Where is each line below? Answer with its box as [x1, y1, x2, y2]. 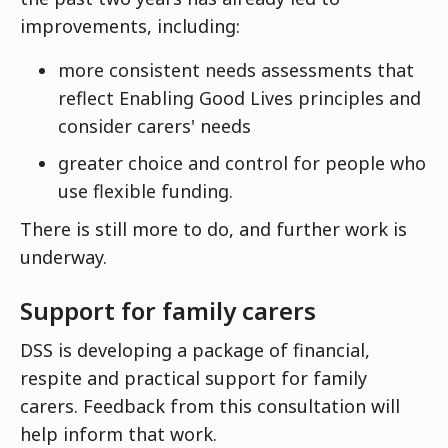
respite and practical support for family [20, 365, 367, 390]
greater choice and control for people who [58, 150, 426, 175]
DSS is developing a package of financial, [20, 337, 370, 362]
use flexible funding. [58, 178, 233, 203]
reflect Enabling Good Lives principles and [58, 85, 421, 110]
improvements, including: [20, 13, 240, 38]
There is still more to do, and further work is [20, 216, 407, 241]
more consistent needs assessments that [58, 57, 414, 82]
